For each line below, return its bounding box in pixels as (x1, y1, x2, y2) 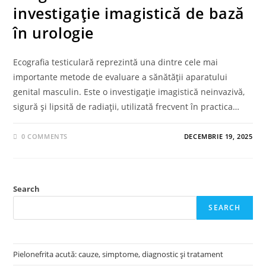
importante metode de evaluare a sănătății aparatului (13, 71, 228, 83)
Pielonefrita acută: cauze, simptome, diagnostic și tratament (13, 249, 224, 259)
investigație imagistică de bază (13, 3, 245, 23)
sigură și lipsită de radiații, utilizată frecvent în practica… (13, 101, 240, 112)
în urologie (13, 23, 94, 43)
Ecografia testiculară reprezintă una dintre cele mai (13, 56, 218, 68)
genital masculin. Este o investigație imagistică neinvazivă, (13, 86, 245, 97)
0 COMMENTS (21, 132, 68, 141)
